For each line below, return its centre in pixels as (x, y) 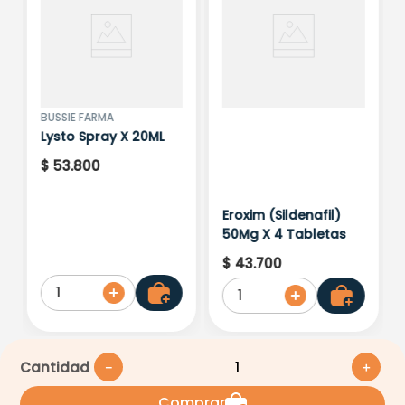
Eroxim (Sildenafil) (282, 215)
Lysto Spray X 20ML (102, 136)
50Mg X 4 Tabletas (284, 234)
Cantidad (55, 367)
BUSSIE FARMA (77, 117)
